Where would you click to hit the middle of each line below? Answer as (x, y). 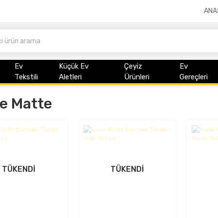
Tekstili (27, 77)
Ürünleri (136, 77)
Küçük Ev (74, 66)
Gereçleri (194, 77)
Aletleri (71, 77)
